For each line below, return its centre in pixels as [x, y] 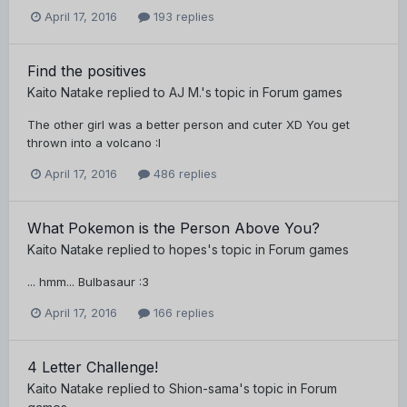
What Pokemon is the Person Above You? [174, 228]
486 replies [184, 173]
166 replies [182, 313]
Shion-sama [204, 389]
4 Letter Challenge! [93, 367]
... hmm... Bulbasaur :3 [88, 282]
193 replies [182, 16]
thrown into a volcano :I [94, 142]
